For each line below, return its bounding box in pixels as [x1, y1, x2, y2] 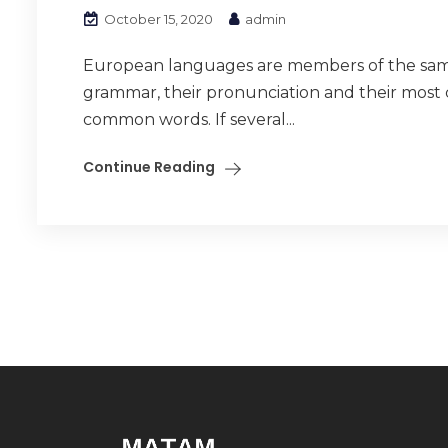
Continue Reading [83, 157, 215, 177]
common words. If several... [83, 110, 295, 129]
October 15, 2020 [101, 11, 213, 27]
